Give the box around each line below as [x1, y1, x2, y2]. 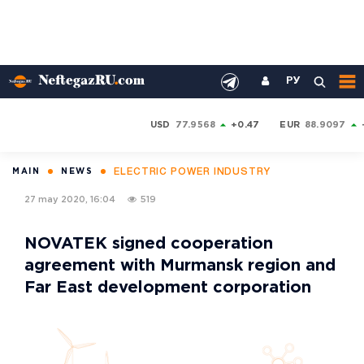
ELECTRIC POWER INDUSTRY [114, 167, 271, 176]
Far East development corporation [24, 280, 311, 295]
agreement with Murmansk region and [24, 258, 336, 273]
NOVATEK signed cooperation [24, 236, 273, 251]
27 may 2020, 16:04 [24, 195, 115, 204]
